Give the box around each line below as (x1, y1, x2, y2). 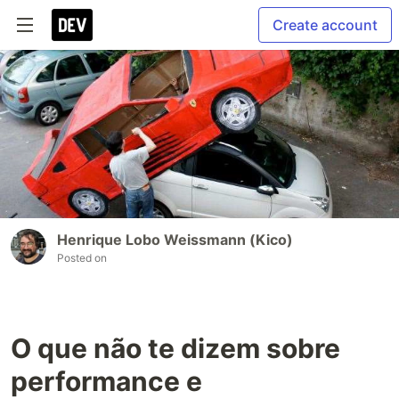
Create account (273, 16, 378, 34)
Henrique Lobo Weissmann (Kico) (57, 230, 293, 248)
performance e (11, 364, 202, 397)
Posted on (57, 250, 107, 265)
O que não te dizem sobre (11, 331, 340, 364)
